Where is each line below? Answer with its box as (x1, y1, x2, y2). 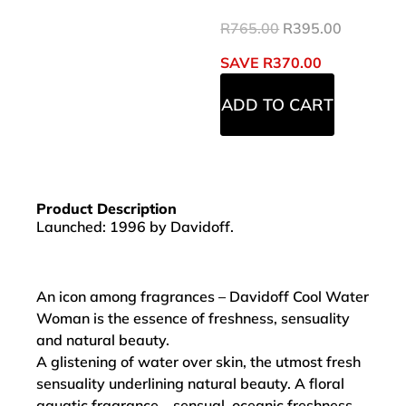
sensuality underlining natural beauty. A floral (36, 373, 344, 392)
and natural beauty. (36, 330, 169, 349)
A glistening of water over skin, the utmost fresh (36, 352, 361, 371)
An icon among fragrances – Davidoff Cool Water (36, 286, 369, 305)
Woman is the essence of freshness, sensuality (36, 308, 350, 327)
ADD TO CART (221, 93, 334, 115)
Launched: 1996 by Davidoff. (36, 217, 234, 236)
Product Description (36, 198, 177, 217)
